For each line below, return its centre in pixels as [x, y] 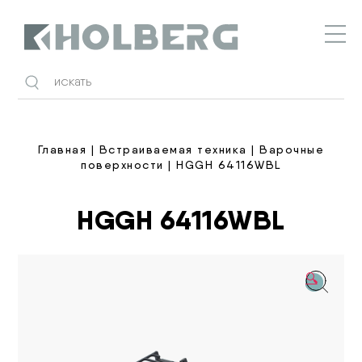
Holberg [46, 57]
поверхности [122, 164]
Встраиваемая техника [173, 149]
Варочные [292, 149]
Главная [62, 149]
